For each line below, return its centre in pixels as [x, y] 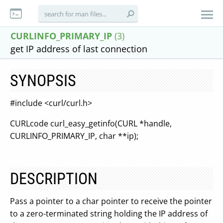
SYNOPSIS [43, 81]
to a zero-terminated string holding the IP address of [109, 214]
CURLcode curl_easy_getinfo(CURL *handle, [91, 123]
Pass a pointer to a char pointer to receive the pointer [111, 201]
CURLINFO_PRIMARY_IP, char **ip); [74, 136]
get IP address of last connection [79, 49]
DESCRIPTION [54, 179]
